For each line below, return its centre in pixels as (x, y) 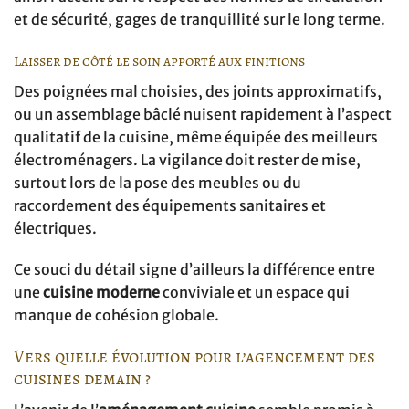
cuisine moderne (101, 293)
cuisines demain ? (82, 379)
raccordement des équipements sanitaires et (170, 205)
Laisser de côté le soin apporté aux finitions (159, 61)
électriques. (55, 228)
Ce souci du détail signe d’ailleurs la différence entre (194, 270)
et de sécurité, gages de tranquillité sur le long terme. (199, 19)
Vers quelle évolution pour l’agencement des (194, 357)
